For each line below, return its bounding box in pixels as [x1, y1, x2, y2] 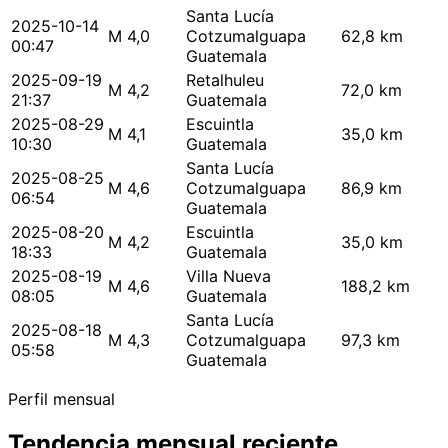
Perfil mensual [8, 389, 115, 410]
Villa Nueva [186, 266, 271, 287]
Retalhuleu [186, 70, 264, 91]
